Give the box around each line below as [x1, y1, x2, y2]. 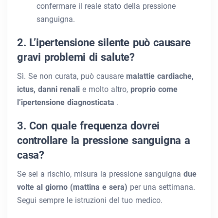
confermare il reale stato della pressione [36, 1, 176, 11]
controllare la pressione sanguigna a [17, 134, 190, 147]
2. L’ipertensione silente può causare [17, 36, 191, 49]
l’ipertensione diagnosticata [17, 98, 117, 108]
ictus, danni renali [17, 85, 82, 94]
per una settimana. [130, 182, 195, 192]
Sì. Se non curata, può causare [17, 72, 126, 81]
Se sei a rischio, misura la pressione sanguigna [17, 169, 183, 179]
